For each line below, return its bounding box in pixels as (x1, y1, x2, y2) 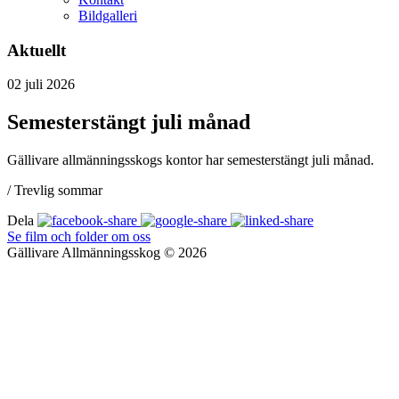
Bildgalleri (78, 8, 137, 23)
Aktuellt (7, 40, 66, 60)
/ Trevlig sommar (7, 183, 102, 199)
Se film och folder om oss (7, 229, 151, 245)
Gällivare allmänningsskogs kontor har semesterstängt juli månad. (7, 152, 374, 168)
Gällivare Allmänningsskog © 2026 (7, 245, 207, 261)
